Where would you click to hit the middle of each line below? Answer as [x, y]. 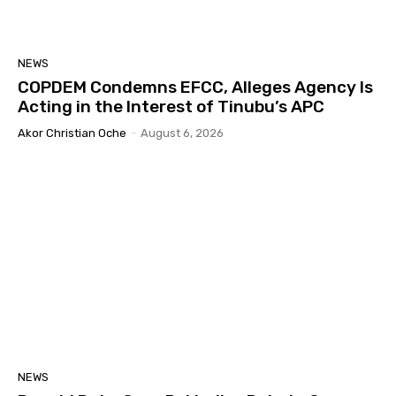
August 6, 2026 [182, 133]
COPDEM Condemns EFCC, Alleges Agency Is [195, 87]
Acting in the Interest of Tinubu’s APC [171, 106]
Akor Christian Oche [72, 133]
